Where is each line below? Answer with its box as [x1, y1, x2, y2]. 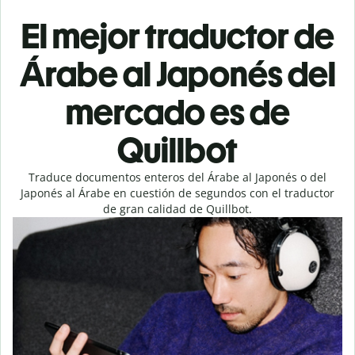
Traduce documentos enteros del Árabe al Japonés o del [29, 170, 326, 185]
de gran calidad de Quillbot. [103, 201, 252, 216]
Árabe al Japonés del [19, 53, 336, 95]
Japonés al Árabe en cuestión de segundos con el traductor [21, 185, 334, 200]
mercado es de [65, 91, 290, 133]
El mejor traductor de [21, 15, 334, 57]
